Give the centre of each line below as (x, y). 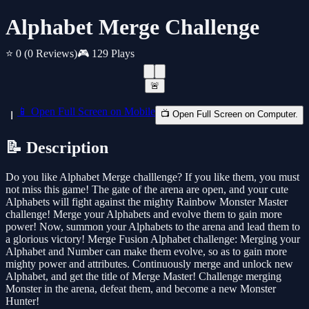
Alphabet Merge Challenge (132, 27)
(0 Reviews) (51, 54)
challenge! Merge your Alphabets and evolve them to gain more (144, 215)
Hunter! (22, 301)
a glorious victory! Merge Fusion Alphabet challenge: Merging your (153, 239)
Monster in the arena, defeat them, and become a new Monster (141, 289)
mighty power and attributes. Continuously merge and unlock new (149, 264)
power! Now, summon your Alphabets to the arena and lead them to (153, 227)
